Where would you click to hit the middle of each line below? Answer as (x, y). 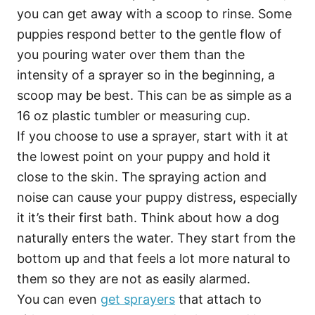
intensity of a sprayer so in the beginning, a (146, 75)
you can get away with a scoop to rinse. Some (154, 13)
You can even (59, 299)
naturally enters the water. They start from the (156, 238)
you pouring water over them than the (131, 54)
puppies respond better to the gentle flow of (149, 34)
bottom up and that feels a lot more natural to (154, 258)
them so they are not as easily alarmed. (134, 278)
